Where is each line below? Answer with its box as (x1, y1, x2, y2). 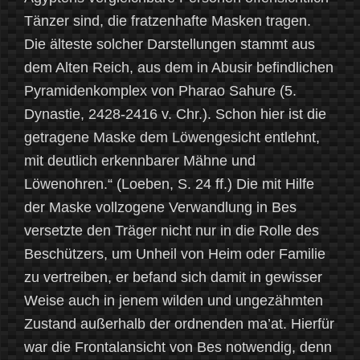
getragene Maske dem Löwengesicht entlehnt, (24, 129, 320, 146)
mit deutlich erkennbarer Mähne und (24, 153, 256, 170)
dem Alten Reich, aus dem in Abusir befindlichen (24, 59, 333, 76)
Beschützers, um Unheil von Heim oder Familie (24, 246, 325, 263)
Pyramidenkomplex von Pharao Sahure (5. (24, 83, 297, 100)
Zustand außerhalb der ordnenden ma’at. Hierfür (24, 316, 334, 333)
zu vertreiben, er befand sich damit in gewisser (24, 269, 322, 286)
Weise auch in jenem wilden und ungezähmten (24, 292, 323, 309)
